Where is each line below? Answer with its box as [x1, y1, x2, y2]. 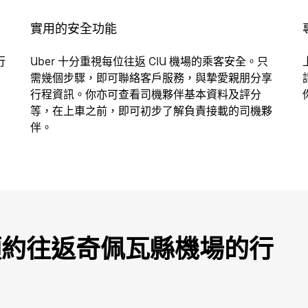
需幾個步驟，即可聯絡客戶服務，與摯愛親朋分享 [30, 71, 272, 85]
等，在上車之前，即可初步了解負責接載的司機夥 [30, 104, 272, 118]
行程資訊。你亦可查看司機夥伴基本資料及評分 [30, 88, 261, 101]
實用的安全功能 [30, 21, 117, 36]
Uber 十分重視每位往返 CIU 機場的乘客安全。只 [30, 55, 268, 68]
